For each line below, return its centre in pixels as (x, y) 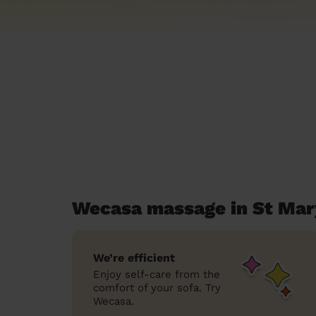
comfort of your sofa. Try (157, 288)
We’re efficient (134, 258)
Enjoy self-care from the (157, 274)
